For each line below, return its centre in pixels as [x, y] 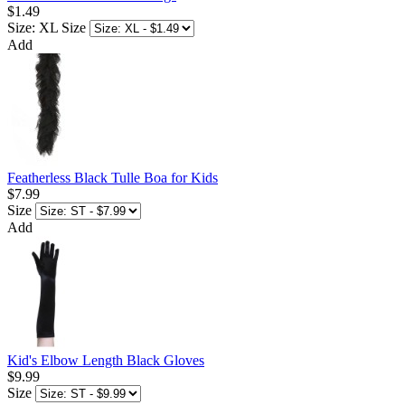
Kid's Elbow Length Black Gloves [106, 361]
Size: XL [33, 28]
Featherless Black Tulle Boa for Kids [113, 178]
